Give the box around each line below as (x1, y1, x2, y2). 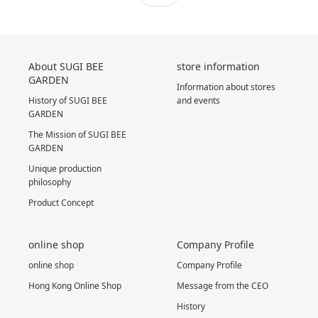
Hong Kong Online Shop (28, 280, 121, 292)
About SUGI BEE (28, 60, 104, 74)
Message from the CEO (177, 280, 268, 292)
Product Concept (28, 197, 94, 209)
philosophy (28, 176, 71, 189)
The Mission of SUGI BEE (28, 128, 126, 141)
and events (177, 94, 220, 107)
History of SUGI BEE (28, 94, 107, 107)
